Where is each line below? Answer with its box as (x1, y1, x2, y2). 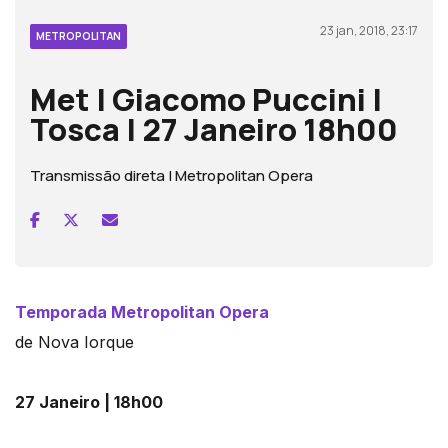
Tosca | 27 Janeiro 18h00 (30, 108, 398, 151)
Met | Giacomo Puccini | (30, 78, 382, 121)
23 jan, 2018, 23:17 (320, 22, 418, 40)
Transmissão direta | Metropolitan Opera (30, 165, 313, 187)
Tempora (15, 302, 87, 323)
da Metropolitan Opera (87, 302, 269, 323)
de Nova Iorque (15, 332, 134, 353)
